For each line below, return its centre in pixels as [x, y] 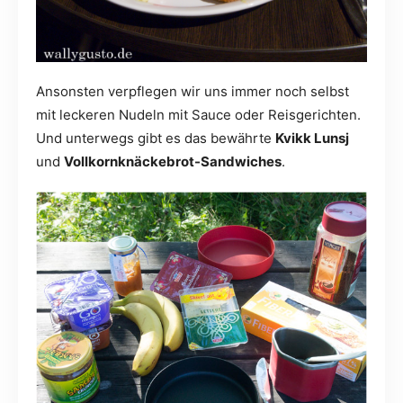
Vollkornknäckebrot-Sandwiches [173, 162]
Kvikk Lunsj [312, 139]
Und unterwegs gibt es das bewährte [156, 139]
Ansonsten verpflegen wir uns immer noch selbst [193, 92]
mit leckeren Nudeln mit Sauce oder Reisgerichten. [198, 115]
